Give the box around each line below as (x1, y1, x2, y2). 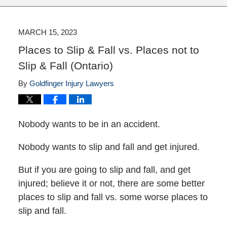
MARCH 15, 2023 (18, 28, 77, 37)
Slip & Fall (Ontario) (18, 60, 113, 72)
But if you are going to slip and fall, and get (18, 165, 191, 175)
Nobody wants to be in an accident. (18, 119, 160, 130)
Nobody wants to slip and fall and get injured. (18, 142, 200, 153)
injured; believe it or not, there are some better (18, 178, 205, 189)
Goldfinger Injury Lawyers (29, 79, 114, 88)
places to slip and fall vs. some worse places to (18, 192, 208, 203)
